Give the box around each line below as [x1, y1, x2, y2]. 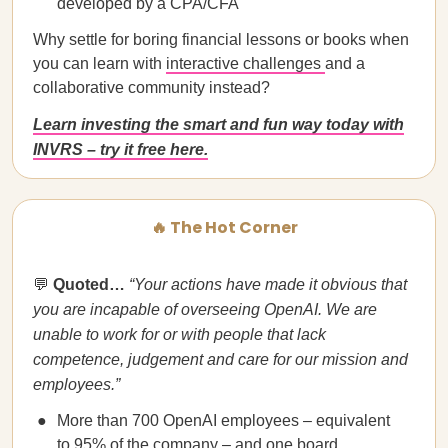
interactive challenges [166, 55, 325, 72]
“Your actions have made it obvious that [129, 276, 407, 293]
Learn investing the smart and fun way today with [33, 116, 404, 133]
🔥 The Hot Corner [150, 216, 298, 239]
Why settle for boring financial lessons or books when [33, 31, 409, 48]
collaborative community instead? [33, 79, 270, 96]
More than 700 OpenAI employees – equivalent [57, 412, 390, 429]
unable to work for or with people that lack [33, 326, 326, 343]
